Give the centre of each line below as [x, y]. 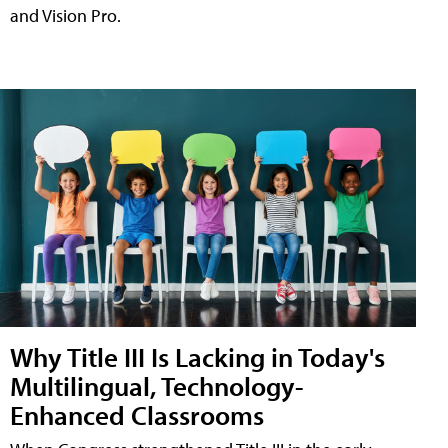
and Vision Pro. [65, 15]
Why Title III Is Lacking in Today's [197, 356]
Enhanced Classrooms [137, 414]
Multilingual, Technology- [157, 385]
